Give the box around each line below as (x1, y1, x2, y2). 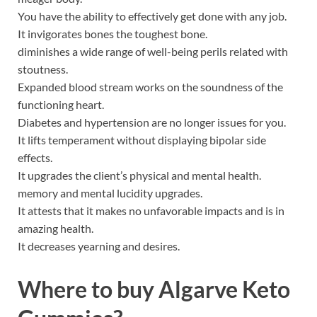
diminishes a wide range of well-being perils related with (18, 44, 288, 58)
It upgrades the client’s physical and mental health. (18, 168, 261, 182)
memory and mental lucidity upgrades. (18, 185, 202, 200)
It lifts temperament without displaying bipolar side (18, 132, 266, 146)
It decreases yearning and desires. (18, 238, 180, 253)
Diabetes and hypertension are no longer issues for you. (18, 115, 286, 129)
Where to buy (18, 275, 158, 304)
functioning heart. (18, 97, 104, 111)
